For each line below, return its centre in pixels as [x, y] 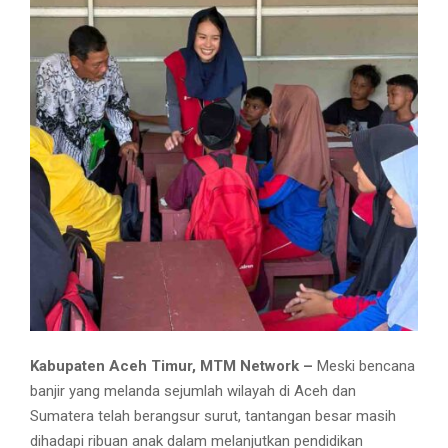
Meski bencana [366, 365]
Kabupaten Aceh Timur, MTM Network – [173, 365]
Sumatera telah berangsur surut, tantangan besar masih [213, 415]
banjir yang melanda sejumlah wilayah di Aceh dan [193, 390]
